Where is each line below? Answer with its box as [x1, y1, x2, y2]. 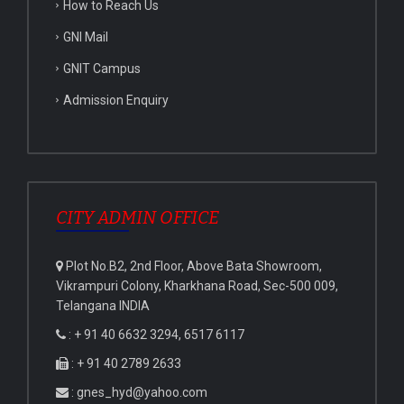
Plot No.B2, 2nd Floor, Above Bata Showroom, [63, 259, 322, 274]
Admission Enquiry [63, 93, 169, 108]
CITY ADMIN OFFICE [56, 207, 219, 229]
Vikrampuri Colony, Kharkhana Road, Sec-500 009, [56, 279, 338, 294]
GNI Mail [63, 30, 108, 45]
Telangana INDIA [56, 298, 150, 314]
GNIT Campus [63, 61, 141, 77]
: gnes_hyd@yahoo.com [69, 385, 207, 400]
